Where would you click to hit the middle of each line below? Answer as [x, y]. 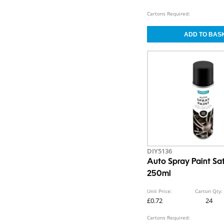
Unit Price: [160, 191]
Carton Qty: [209, 191]
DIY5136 [160, 151]
